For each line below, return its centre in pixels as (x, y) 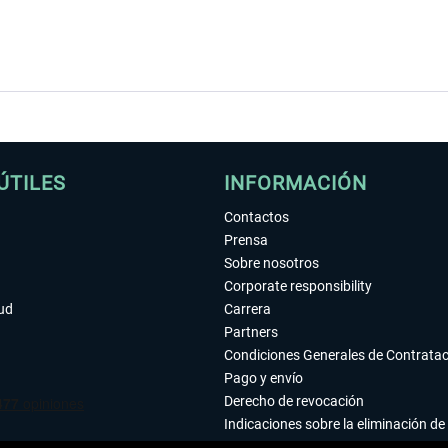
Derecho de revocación (294, 401)
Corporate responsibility (298, 286)
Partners (251, 332)
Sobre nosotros (271, 263)
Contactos (256, 217)
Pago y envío (263, 378)
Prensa (246, 240)
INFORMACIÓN (295, 183)
